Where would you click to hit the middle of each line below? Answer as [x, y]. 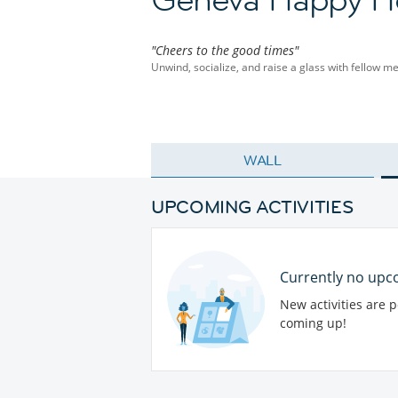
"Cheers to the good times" [225, 50]
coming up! [313, 323]
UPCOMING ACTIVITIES [252, 206]
